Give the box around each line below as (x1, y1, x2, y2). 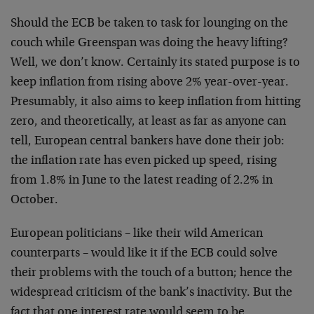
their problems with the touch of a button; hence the (11, 267, 292, 280)
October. (11, 194, 58, 207)
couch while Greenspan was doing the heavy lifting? (11, 37, 288, 50)
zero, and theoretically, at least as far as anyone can (11, 116, 286, 128)
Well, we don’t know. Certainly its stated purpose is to (11, 57, 300, 69)
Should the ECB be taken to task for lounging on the (11, 18, 288, 30)
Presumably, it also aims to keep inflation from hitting (11, 96, 301, 109)
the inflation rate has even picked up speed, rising (11, 155, 277, 168)
